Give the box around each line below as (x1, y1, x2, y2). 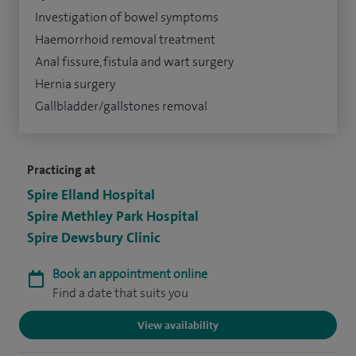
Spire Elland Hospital (27, 184, 155, 204)
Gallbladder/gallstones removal (35, 97, 207, 114)
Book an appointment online (52, 265, 207, 282)
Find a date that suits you (52, 284, 188, 301)
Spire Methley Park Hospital (27, 206, 199, 226)
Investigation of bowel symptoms (35, 8, 219, 25)
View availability (137, 317, 219, 332)
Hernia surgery (35, 75, 115, 92)
